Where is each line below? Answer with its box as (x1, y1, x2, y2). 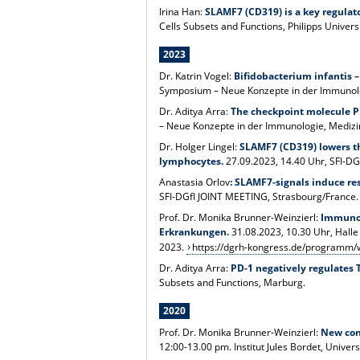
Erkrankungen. (159, 224, 230, 239)
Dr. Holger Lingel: (159, 139, 240, 153)
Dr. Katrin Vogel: (159, 68, 235, 83)
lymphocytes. (159, 153, 227, 168)
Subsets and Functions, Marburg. (159, 275, 306, 289)
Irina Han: (159, 4, 203, 18)
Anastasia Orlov (159, 174, 231, 189)
